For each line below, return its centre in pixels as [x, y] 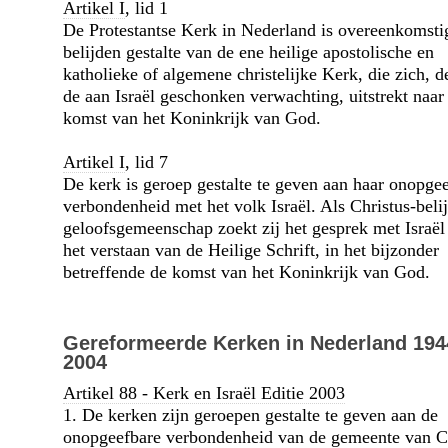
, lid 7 [146, 162]
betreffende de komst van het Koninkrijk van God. [246, 272]
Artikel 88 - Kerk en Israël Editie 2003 [203, 393]
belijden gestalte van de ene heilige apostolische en [248, 52]
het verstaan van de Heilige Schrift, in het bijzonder [250, 250]
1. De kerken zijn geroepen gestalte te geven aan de [250, 415]
